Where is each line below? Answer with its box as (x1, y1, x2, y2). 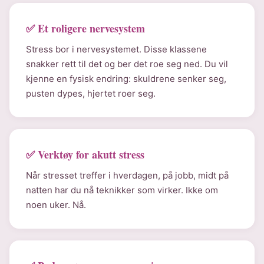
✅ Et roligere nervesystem (26, 21, 145, 36)
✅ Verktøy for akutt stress (26, 147, 144, 162)
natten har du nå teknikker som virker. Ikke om (26, 184, 218, 196)
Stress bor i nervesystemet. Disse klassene (26, 44, 207, 55)
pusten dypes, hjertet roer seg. (26, 88, 156, 99)
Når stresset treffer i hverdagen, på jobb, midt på (26, 170, 229, 181)
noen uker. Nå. (26, 199, 86, 210)
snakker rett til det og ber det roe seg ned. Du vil (26, 58, 228, 70)
